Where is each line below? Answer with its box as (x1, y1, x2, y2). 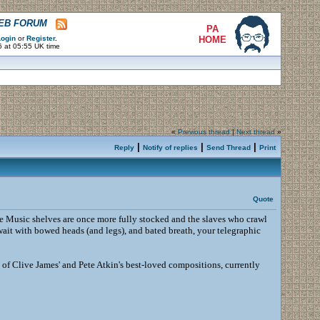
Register (26, 34, 55, 42)
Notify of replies (142, 144, 198, 151)
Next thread (236, 128, 275, 136)
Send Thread (206, 144, 251, 151)
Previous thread (177, 128, 230, 136)
